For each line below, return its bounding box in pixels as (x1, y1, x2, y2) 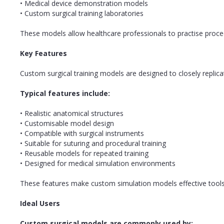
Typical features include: (20, 88, 110, 98)
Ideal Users (20, 198, 60, 208)
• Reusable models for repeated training (20, 148, 148, 158)
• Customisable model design (20, 118, 114, 128)
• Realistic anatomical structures (20, 108, 123, 118)
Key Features (20, 48, 67, 58)
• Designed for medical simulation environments (20, 158, 175, 168)
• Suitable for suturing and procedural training (20, 138, 166, 148)
